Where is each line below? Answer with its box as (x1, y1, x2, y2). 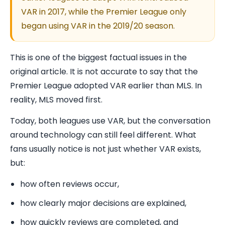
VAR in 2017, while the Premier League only (21, 6, 186, 18)
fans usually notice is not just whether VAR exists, (10, 143, 201, 155)
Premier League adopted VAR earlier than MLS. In (10, 80, 202, 91)
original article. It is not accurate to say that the (10, 66, 198, 77)
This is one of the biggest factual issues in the (10, 52, 187, 63)
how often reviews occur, (20, 178, 119, 190)
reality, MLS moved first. (10, 94, 102, 105)
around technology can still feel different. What (10, 129, 196, 141)
